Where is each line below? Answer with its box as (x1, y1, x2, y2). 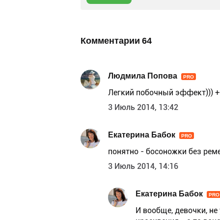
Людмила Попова (108, 71, 177, 81)
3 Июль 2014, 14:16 (108, 162, 178, 171)
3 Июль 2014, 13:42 (108, 103, 178, 112)
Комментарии (81, 35, 142, 46)
